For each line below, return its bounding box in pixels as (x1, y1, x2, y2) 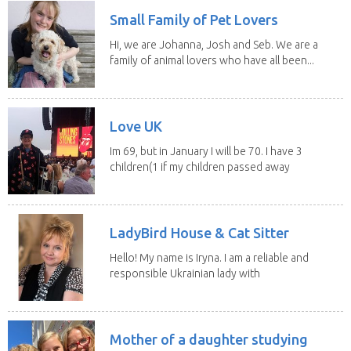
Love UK (110, 118, 162, 134)
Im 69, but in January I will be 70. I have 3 (110, 144, 302, 157)
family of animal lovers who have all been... (110, 53, 314, 67)
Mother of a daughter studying (110, 331, 308, 347)
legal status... (110, 282, 172, 295)
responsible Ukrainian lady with (110, 266, 260, 280)
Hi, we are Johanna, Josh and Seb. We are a (110, 38, 318, 51)
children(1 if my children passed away (110, 160, 290, 173)
